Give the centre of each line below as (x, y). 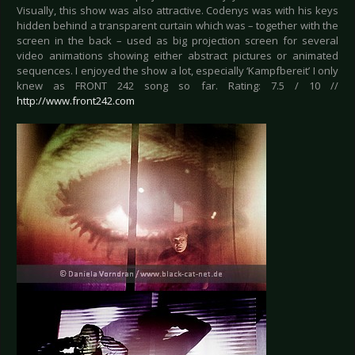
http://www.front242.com (76, 101)
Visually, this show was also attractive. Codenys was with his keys (177, 11)
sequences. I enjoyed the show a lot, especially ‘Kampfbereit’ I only (177, 71)
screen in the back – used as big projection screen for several (177, 41)
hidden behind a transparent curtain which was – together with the (177, 26)
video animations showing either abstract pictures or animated (177, 56)
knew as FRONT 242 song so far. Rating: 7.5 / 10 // (177, 86)
